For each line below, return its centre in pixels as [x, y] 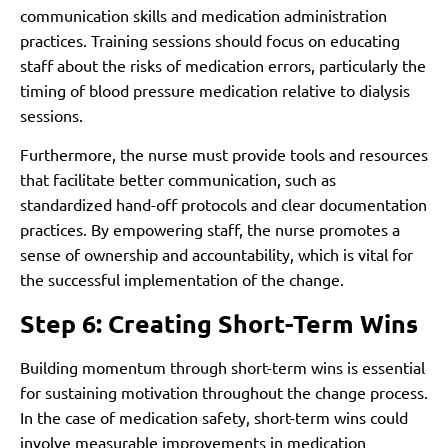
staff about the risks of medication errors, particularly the [223, 64]
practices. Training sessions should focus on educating [210, 39]
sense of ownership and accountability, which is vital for [216, 254]
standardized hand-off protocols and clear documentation [223, 204]
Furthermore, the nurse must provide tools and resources [224, 154]
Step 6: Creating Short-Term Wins [219, 322]
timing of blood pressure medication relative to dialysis [215, 89]
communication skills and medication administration [203, 14]
